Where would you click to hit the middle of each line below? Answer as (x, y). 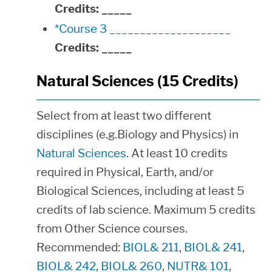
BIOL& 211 (151, 247)
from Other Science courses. (112, 229)
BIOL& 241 (213, 247)
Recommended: (80, 247)
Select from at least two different (124, 116)
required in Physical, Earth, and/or (125, 172)
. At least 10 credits (177, 153)
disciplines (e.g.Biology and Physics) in (138, 134)
